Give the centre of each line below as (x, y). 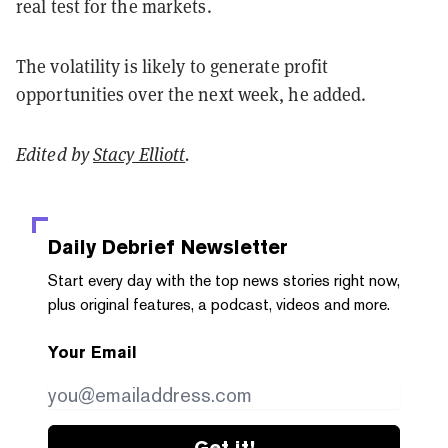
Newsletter (231, 246)
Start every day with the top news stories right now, (224, 280)
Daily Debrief (111, 246)
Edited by (54, 154)
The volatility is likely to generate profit (172, 66)
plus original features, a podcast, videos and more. (219, 304)
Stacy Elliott (139, 154)
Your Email (92, 352)
